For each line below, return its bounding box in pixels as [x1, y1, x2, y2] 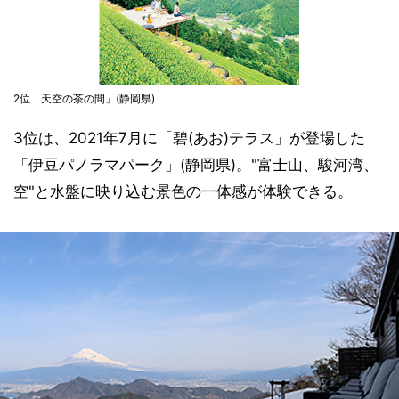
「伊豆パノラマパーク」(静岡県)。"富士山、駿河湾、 [13, 155, 379, 174]
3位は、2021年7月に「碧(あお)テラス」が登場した [13, 128, 365, 147]
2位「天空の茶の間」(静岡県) [13, 91, 155, 105]
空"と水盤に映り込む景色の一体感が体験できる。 [13, 182, 353, 200]
